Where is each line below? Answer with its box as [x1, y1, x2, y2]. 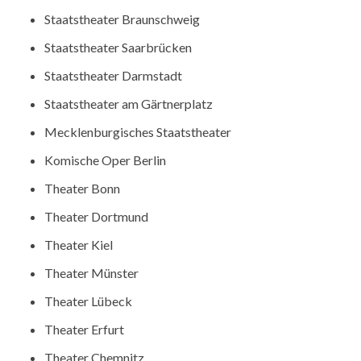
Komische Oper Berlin [44, 152, 167, 168]
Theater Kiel [44, 237, 114, 253]
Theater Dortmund [44, 209, 149, 225]
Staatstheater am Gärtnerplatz [44, 96, 214, 112]
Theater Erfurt [44, 322, 125, 338]
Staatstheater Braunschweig [44, 11, 201, 27]
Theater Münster [44, 265, 139, 281]
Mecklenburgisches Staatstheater [44, 124, 232, 140]
